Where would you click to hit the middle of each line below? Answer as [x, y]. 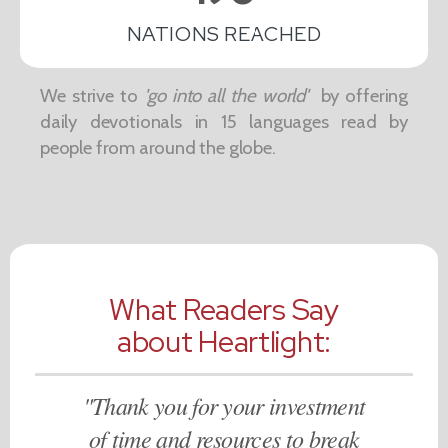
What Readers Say [224, 310]
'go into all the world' [226, 96]
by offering [358, 96]
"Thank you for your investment [224, 405]
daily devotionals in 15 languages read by [224, 122]
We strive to [92, 96]
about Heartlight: [223, 342]
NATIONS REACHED [224, 34]
